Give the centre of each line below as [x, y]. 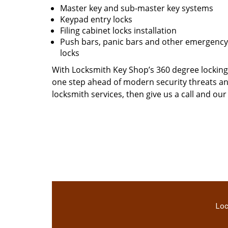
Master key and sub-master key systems [137, 8]
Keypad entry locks [96, 19]
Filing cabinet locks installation [118, 31]
